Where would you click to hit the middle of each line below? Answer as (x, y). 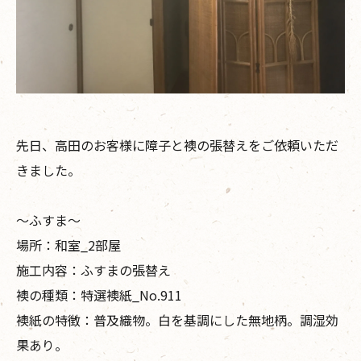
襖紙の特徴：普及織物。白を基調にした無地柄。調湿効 (177, 320)
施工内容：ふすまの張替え (93, 270)
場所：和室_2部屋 (68, 245)
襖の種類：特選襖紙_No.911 (99, 295)
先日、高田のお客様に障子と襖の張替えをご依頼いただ (177, 145)
